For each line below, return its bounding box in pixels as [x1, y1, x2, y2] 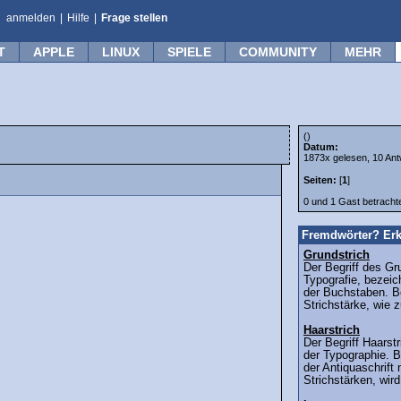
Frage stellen [101, 12, 167, 24]
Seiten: [303, 175, 337, 186]
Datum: [303, 141, 338, 152]
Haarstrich [303, 324, 360, 337]
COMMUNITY [239, 45, 317, 59]
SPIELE [167, 45, 211, 59]
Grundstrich [303, 249, 370, 262]
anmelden [6, 12, 55, 24]
